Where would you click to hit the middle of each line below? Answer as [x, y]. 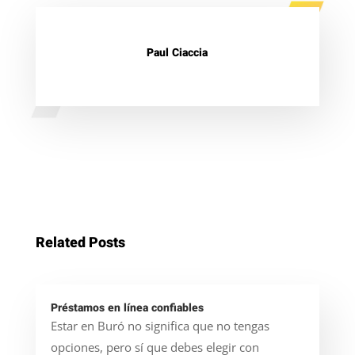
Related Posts [80, 242]
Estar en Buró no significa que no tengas [160, 325]
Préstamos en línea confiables [127, 307]
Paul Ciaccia [177, 52]
